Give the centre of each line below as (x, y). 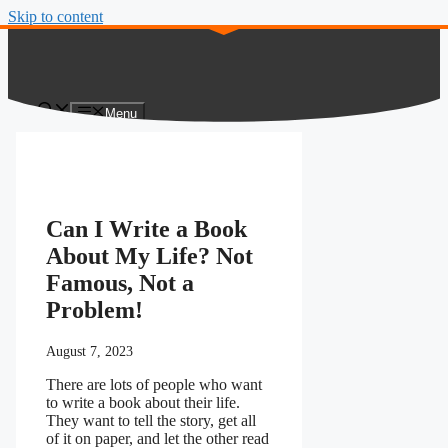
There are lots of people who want (154, 385)
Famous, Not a (120, 283)
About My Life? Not (149, 256)
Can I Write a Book (146, 229)
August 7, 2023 (89, 352)
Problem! (94, 310)
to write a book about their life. (143, 403)
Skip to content (55, 16)
